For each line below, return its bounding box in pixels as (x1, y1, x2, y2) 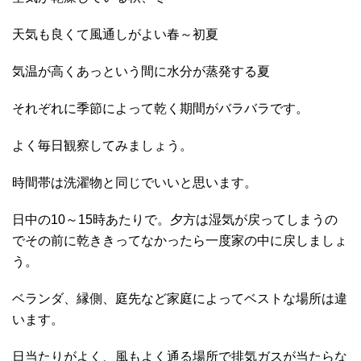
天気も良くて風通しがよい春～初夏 (12, 27, 218, 42)
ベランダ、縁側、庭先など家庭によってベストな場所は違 (12, 292, 347, 306)
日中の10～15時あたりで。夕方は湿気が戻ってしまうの (12, 213, 338, 227)
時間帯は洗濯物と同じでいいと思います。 (12, 176, 257, 190)
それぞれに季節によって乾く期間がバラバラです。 (12, 102, 309, 116)
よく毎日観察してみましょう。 (12, 139, 193, 153)
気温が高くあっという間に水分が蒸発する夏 (12, 64, 270, 79)
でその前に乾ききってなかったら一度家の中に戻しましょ (12, 234, 347, 248)
